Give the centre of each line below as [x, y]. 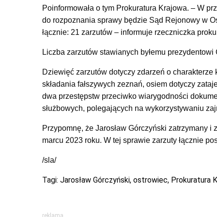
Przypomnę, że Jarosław [85, 128]
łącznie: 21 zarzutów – [81, 32]
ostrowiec [150, 180]
